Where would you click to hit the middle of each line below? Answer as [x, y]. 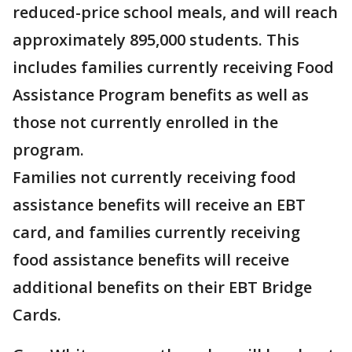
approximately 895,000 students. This [156, 40]
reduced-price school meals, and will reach [175, 13]
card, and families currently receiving [156, 233]
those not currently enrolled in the [145, 123]
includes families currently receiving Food [173, 68]
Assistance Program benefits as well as [161, 95]
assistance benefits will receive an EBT [159, 205]
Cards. [37, 315]
